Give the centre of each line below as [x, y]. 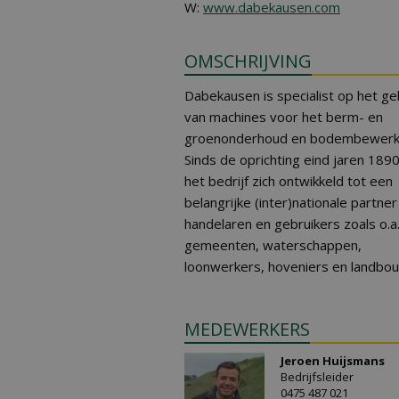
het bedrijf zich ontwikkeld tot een [289, 181]
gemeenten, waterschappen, [273, 245]
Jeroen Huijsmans [333, 361]
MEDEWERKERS [247, 329]
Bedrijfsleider [317, 377]
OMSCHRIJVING [248, 61]
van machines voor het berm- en [284, 117]
